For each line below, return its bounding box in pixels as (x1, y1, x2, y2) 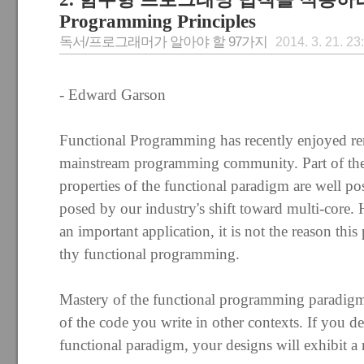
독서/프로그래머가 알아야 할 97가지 (59, 34, 267, 50)
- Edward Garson (59, 86, 166, 103)
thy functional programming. (59, 245, 240, 262)
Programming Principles (59, 11, 256, 32)
